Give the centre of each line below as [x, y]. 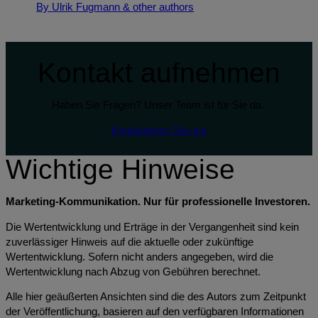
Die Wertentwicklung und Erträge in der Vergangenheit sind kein [152, 227]
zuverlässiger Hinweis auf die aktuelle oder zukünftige [130, 242]
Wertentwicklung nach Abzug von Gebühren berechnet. [133, 272]
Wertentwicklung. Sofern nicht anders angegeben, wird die [139, 257]
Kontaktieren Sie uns [159, 130]
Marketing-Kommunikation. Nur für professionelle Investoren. [158, 201]
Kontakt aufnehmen [159, 73]
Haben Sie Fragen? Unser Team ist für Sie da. [159, 105]
